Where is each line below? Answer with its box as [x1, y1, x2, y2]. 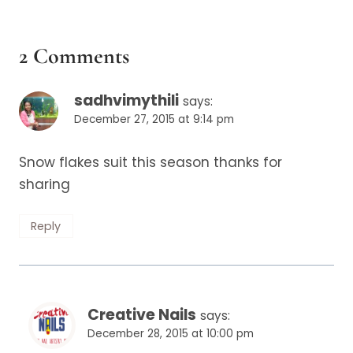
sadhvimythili [74, 90, 179, 112]
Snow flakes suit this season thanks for [19, 153, 282, 173]
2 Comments [19, 43, 129, 70]
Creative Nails [87, 304, 196, 326]
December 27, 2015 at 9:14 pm [74, 112, 234, 128]
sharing [19, 175, 70, 195]
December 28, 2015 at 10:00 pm [87, 326, 254, 342]
